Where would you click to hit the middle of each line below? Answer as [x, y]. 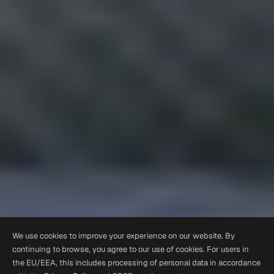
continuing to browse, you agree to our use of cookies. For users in [131, 249]
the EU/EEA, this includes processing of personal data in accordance [136, 263]
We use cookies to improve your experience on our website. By [124, 236]
